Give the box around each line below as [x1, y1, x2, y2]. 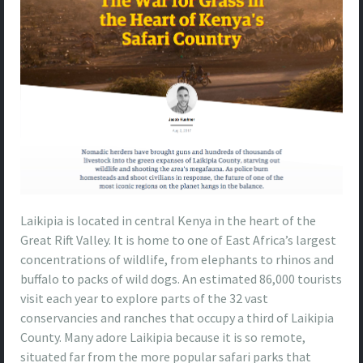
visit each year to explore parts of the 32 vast [20, 289, 268, 306]
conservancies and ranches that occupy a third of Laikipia [20, 309, 334, 326]
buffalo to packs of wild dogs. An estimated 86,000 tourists [20, 270, 342, 287]
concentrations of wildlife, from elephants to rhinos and [20, 250, 334, 267]
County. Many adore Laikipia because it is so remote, [20, 328, 305, 345]
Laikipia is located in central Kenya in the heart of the [20, 211, 316, 228]
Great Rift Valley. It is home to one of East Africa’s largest [20, 231, 336, 248]
